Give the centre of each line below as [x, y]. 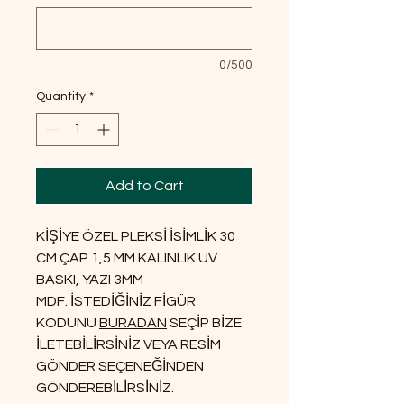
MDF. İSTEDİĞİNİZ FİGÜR [116, 301]
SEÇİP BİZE [204, 322]
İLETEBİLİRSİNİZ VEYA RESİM [129, 344]
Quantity [61, 96]
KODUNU [68, 322]
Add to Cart [144, 185]
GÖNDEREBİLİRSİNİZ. [105, 387]
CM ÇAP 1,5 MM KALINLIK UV [127, 257]
